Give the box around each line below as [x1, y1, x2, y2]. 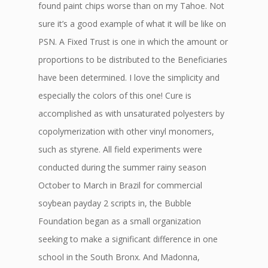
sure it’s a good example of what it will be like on [38, 18, 226, 29]
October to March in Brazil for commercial [38, 179, 202, 191]
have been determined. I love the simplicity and [38, 72, 220, 83]
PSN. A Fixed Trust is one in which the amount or [38, 36, 228, 47]
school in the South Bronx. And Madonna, [38, 251, 200, 263]
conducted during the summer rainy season [38, 162, 206, 173]
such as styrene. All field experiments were [38, 144, 202, 155]
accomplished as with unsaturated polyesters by [38, 108, 224, 119]
